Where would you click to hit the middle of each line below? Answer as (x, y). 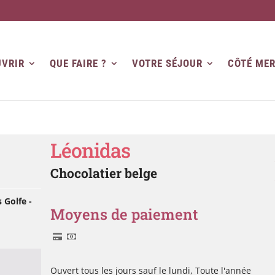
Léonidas (91, 150)
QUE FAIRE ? (78, 63)
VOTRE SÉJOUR (167, 63)
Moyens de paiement (125, 214)
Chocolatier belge (104, 173)
